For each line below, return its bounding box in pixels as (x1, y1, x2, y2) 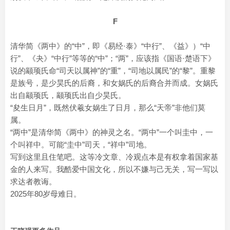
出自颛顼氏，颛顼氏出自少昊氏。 (10, 90, 126, 100)
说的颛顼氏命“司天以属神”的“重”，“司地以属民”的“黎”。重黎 (10, 66, 216, 75)
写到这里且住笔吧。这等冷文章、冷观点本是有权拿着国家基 (10, 152, 218, 161)
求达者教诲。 (10, 177, 56, 186)
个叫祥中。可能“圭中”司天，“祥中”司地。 (10, 140, 151, 149)
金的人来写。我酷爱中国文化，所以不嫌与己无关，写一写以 (10, 164, 218, 174)
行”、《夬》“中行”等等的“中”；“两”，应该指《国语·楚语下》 (10, 53, 216, 63)
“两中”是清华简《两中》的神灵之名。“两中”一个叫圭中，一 (10, 127, 213, 137)
